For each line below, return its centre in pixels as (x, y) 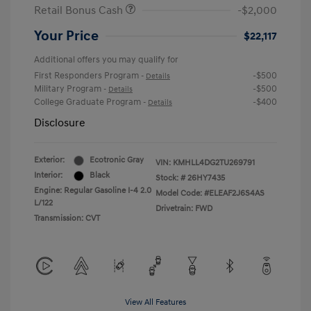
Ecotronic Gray (117, 160)
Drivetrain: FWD (184, 209)
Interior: (48, 176)
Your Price (66, 36)
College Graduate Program (89, 102)
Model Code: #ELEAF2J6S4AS (210, 194)
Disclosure (60, 123)
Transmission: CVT (67, 219)
